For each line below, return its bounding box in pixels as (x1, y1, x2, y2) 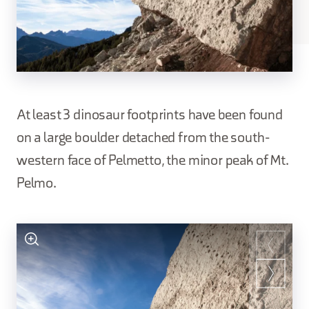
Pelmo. (17, 177, 57, 191)
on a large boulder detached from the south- (17, 132, 270, 146)
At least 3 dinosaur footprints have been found (17, 109, 283, 123)
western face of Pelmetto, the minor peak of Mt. (17, 154, 288, 168)
